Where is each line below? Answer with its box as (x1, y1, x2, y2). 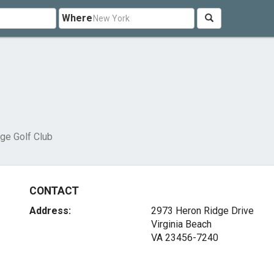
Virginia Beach (150, 218, 212, 230)
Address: (29, 205, 72, 217)
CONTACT (29, 185, 79, 197)
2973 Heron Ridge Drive (150, 205, 254, 217)
